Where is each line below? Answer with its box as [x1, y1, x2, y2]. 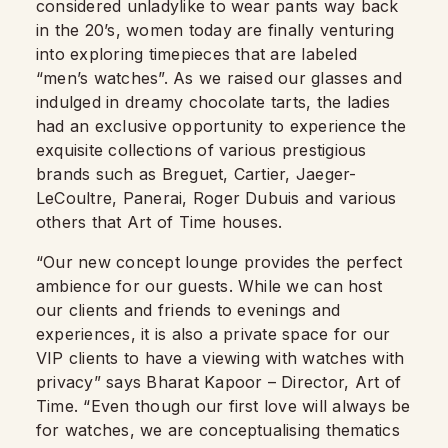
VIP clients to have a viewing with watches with [36, 348, 405, 368]
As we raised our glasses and [173, 68, 402, 88]
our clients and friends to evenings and [36, 300, 341, 320]
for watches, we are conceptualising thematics [36, 420, 400, 440]
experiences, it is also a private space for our [36, 324, 391, 344]
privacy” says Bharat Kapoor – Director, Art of [36, 372, 402, 392]
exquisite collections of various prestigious [36, 140, 367, 160]
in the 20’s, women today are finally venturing [36, 20, 395, 40]
